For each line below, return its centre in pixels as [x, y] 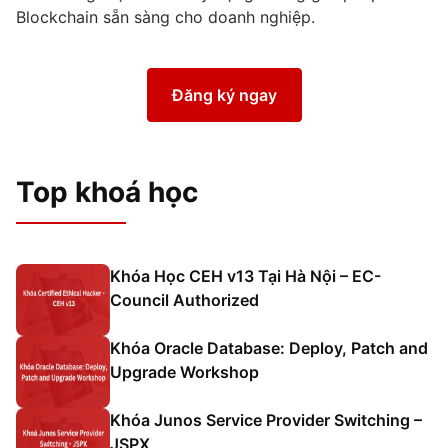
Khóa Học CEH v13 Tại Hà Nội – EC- [245, 275]
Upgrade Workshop [184, 371]
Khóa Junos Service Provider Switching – [266, 419]
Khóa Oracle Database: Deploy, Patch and [269, 347]
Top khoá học [107, 191]
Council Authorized [184, 299]
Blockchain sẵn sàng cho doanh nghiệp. [165, 17]
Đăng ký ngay [224, 94]
